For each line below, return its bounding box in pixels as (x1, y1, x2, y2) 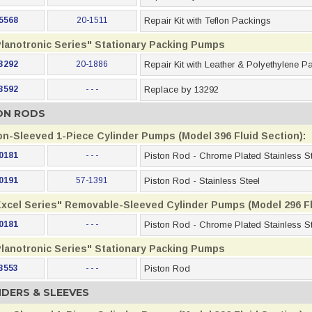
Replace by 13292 (143, 84, 219, 95)
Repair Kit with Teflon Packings (143, 15, 271, 26)
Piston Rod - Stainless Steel (143, 175, 260, 186)
